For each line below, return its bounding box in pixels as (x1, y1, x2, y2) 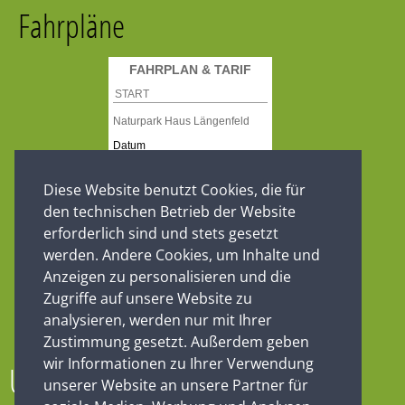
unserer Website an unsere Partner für (43, 375, 308, 396)
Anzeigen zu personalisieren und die (43, 267, 291, 287)
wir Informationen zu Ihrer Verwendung (43, 353, 314, 374)
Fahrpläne (18, 2, 125, 48)
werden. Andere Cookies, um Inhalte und (43, 245, 320, 266)
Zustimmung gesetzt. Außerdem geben (43, 332, 309, 353)
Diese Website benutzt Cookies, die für (43, 180, 306, 201)
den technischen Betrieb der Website (43, 202, 296, 222)
